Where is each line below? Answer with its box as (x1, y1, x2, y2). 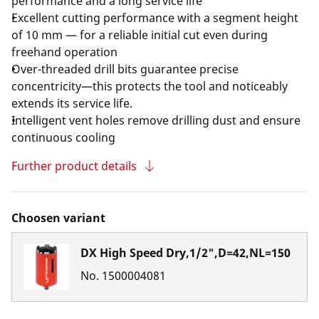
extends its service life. (11, 95, 132, 111)
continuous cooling (11, 130, 115, 145)
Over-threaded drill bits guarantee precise (11, 61, 239, 77)
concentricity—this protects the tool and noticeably (11, 78, 288, 94)
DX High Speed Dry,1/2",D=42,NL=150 (80, 245, 291, 261)
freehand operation (11, 44, 117, 60)
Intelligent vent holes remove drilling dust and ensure (11, 113, 300, 128)
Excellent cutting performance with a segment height (11, 10, 298, 26)
